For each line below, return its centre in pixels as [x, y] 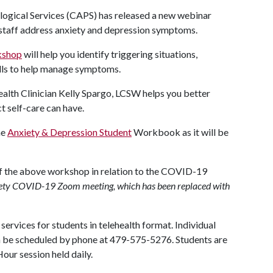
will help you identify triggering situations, [110, 54]
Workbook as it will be [180, 132]
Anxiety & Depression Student [69, 132]
